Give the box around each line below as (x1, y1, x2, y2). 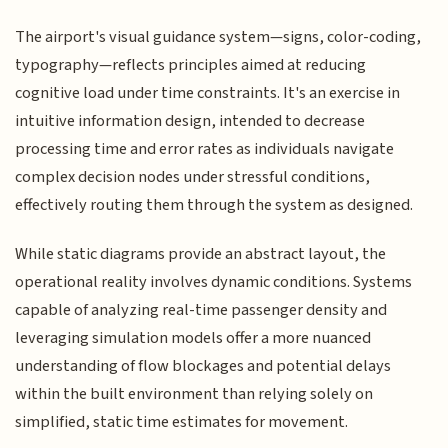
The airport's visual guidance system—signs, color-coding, (15, 25, 422, 50)
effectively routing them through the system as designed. (15, 193, 414, 218)
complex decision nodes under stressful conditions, (15, 165, 371, 190)
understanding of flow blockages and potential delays (15, 353, 392, 378)
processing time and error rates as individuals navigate (15, 137, 395, 162)
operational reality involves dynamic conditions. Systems (15, 269, 413, 294)
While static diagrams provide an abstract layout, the (15, 241, 387, 266)
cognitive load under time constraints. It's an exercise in (15, 81, 401, 106)
